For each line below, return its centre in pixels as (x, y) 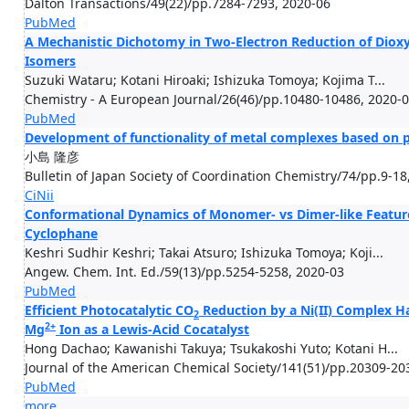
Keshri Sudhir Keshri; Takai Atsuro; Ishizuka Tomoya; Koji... (204, 252)
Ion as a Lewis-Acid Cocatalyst (152, 329)
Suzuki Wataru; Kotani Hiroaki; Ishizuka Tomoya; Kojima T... (205, 80)
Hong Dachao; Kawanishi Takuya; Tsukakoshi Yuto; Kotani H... (211, 348)
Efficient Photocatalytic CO (109, 310)
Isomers (50, 61)
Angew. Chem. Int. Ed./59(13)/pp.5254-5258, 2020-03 (184, 272)
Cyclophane (61, 233)
